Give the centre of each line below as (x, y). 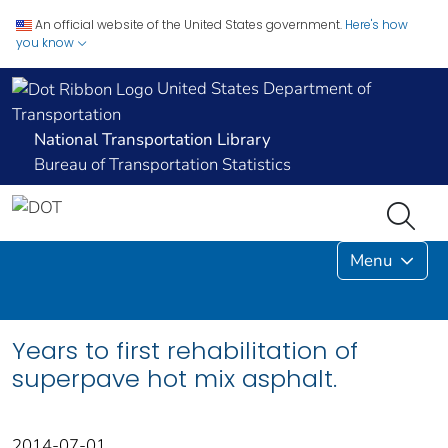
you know (46, 42)
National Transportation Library (152, 140)
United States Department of (262, 88)
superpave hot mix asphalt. (174, 379)
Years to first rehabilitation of (185, 351)
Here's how (376, 24)
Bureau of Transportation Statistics (162, 165)
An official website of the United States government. (188, 24)
